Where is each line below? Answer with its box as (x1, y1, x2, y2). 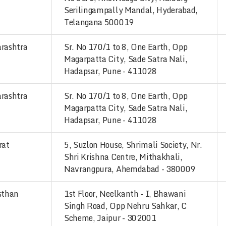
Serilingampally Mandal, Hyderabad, (64, 4, 198, 17)
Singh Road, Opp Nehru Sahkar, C (64, 199, 187, 212)
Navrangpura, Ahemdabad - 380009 (64, 162, 196, 176)
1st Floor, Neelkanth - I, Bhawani (64, 187, 186, 200)
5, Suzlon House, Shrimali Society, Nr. (64, 138, 202, 151)
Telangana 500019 (64, 16, 134, 29)
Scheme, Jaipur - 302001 (64, 211, 156, 224)
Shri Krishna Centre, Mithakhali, (64, 150, 183, 163)
